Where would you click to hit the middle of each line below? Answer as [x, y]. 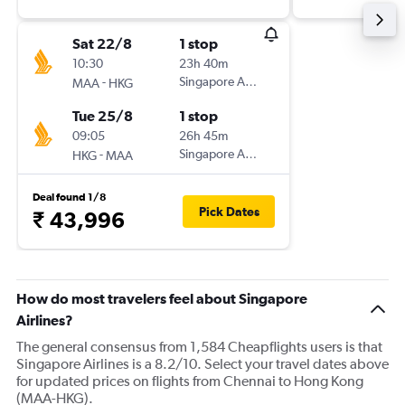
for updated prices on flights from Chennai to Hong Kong [190, 381]
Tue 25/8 [103, 116]
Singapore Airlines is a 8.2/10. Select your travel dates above [202, 364]
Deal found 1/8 [70, 197]
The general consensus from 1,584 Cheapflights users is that [199, 347]
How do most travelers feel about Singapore [162, 298]
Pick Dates [229, 212]
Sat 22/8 [102, 43]
